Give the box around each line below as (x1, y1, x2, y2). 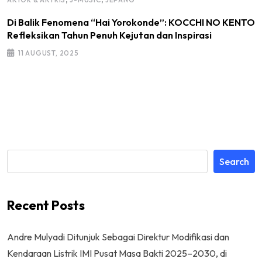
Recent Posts (7, 196, 85, 213)
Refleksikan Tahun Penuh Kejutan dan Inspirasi (7, 29, 212, 41)
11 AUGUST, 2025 (18, 48, 79, 57)
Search (219, 155, 249, 167)
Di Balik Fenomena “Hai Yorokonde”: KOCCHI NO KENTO (7, 16, 255, 28)
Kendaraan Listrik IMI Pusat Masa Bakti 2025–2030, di (7, 247, 227, 259)
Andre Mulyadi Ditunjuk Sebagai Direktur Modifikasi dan (7, 230, 229, 243)
